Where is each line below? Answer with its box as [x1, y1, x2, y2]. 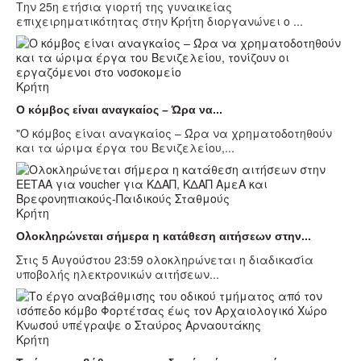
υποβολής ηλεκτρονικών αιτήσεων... [16, 266, 219, 283]
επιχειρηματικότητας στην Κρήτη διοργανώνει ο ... [16, 13, 303, 30]
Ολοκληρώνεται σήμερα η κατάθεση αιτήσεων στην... [16, 230, 311, 243]
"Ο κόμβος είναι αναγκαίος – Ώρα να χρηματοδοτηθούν [16, 125, 332, 142]
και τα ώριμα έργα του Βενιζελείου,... [16, 139, 234, 156]
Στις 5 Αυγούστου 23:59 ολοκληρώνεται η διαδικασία [16, 251, 313, 268]
